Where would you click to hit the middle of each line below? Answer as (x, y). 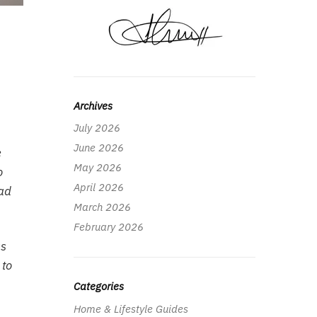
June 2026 (98, 148)
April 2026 (98, 188)
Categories (98, 287)
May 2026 (97, 168)
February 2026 (108, 227)
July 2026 (97, 128)
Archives (93, 105)
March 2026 (102, 207)
